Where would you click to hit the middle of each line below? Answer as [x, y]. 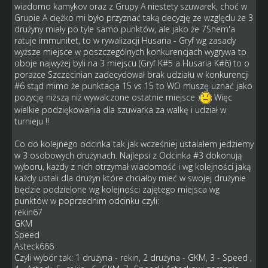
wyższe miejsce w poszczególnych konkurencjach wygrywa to [130, 51]
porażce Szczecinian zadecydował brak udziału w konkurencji [131, 74]
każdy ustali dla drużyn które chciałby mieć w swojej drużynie [130, 178]
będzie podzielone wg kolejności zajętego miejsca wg [117, 190]
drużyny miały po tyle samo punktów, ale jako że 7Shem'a [124, 29]
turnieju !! [31, 121]
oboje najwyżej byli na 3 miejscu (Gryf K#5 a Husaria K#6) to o [132, 63]
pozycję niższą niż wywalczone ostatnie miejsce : [106, 97]
